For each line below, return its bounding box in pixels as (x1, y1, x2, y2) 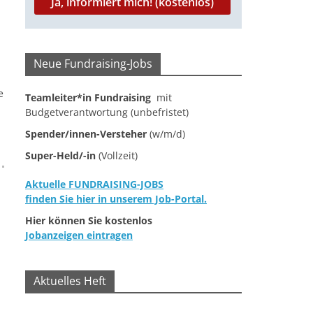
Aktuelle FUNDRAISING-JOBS (25, 177, 163, 191)
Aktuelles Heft (34, 273, 106, 289)
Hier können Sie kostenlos (25, 214, 152, 228)
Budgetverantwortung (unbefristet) (25, 105, 189, 119)
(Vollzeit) (96, 149, 138, 163)
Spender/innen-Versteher (25, 127, 147, 141)
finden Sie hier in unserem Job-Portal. (25, 192, 207, 206)
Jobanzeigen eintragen (25, 228, 133, 242)
